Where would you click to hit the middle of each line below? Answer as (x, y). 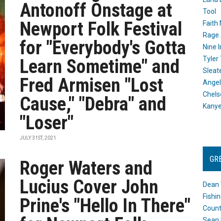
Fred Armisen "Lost (92, 85)
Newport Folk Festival (101, 29)
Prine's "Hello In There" (105, 206)
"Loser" (47, 123)
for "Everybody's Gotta (103, 48)
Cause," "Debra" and (93, 104)
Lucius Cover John (89, 187)
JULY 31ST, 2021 (38, 138)
